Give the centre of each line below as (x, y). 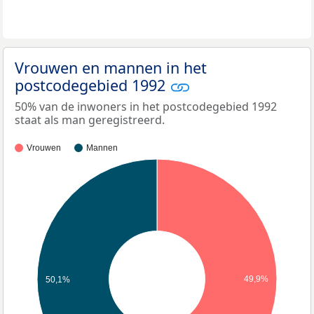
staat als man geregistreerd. (90, 120)
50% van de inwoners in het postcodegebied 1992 (146, 107)
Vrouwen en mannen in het (111, 67)
